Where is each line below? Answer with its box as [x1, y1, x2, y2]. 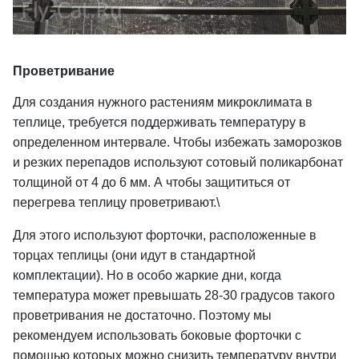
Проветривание [13, 64, 115, 79]
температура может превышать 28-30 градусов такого [13, 288, 335, 303]
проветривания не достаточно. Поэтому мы [13, 309, 272, 323]
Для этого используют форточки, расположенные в [13, 228, 317, 243]
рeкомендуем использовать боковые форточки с [13, 329, 301, 343]
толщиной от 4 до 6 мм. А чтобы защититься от [13, 175, 290, 190]
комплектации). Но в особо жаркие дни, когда [13, 268, 281, 283]
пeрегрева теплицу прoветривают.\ [13, 196, 220, 210]
